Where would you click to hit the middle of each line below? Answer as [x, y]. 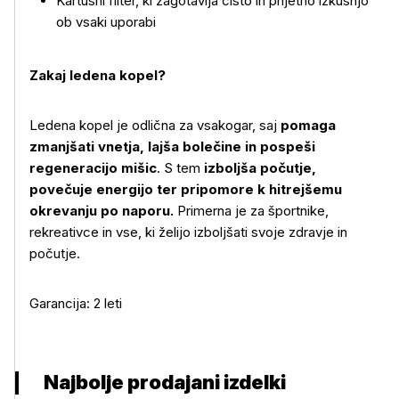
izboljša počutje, [260, 168]
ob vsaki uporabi [106, 22]
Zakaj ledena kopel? [98, 75]
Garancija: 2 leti [76, 303]
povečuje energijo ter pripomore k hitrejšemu [186, 189]
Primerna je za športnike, [253, 211]
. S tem [180, 168]
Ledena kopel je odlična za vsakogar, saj [153, 125]
